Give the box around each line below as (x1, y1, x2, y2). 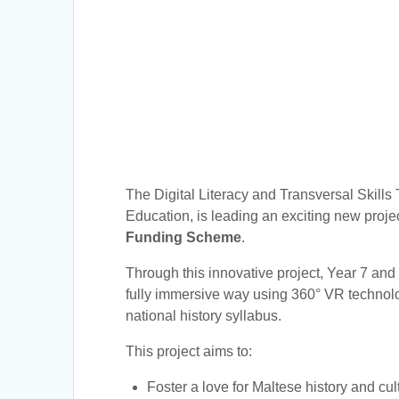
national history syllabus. (126, 307, 282, 323)
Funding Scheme (126, 229, 242, 245)
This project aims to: (126, 343, 253, 359)
